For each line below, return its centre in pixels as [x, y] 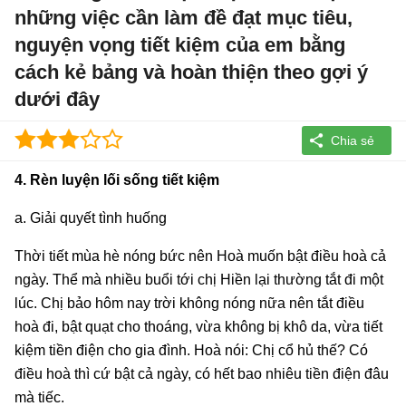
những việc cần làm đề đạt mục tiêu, [184, 18]
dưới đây [57, 99]
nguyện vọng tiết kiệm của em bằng [180, 45]
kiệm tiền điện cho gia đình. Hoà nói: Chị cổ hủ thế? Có [191, 350]
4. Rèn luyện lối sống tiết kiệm [117, 179]
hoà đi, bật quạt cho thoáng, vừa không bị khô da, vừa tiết [198, 326]
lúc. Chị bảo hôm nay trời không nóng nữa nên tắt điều [189, 303]
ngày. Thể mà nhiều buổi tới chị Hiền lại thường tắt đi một [199, 279]
